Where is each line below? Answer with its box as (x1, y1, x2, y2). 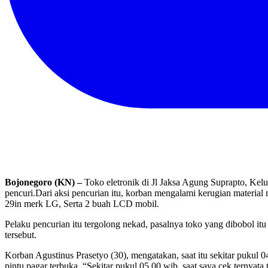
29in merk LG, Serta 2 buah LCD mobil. (5, 198, 159, 209)
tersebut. (5, 229, 36, 240)
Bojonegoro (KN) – (5, 176, 82, 187)
